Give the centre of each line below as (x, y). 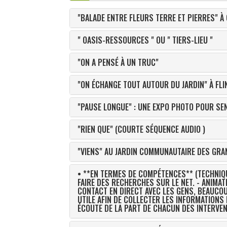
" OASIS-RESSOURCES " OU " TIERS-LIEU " (145, 40)
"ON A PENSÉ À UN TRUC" (118, 62)
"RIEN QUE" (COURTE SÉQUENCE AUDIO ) (141, 129)
